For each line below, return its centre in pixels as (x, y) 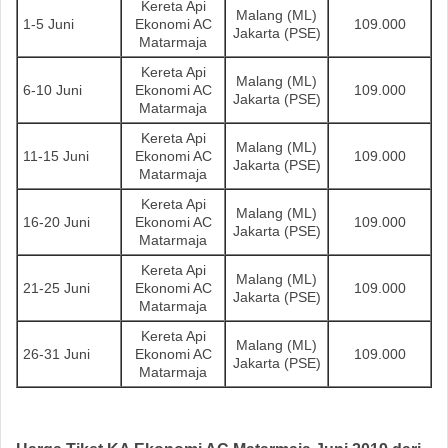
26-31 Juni (56, 354)
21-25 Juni (56, 288)
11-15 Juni (56, 156)
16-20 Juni (56, 222)
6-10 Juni (52, 90)
